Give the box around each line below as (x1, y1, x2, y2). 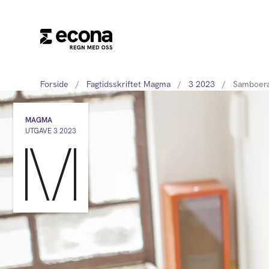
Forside (40, 79, 69, 89)
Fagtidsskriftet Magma (86, 79, 171, 89)
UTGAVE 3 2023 (25, 126, 76, 136)
